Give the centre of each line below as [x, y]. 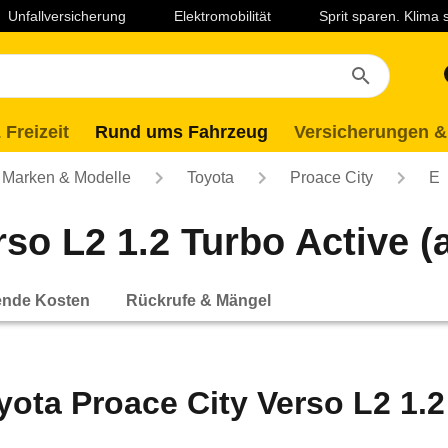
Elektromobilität [222, 16]
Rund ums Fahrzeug [181, 132]
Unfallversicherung [67, 16]
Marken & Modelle [66, 177]
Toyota [210, 177]
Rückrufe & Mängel [198, 300]
